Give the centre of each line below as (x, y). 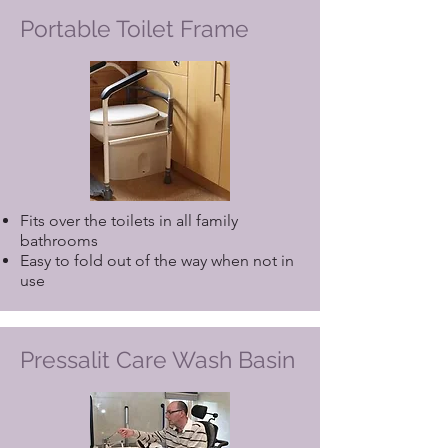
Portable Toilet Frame (134, 28)
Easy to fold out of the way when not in (157, 260)
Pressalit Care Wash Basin (157, 359)
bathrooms (59, 240)
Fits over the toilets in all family (129, 220)
